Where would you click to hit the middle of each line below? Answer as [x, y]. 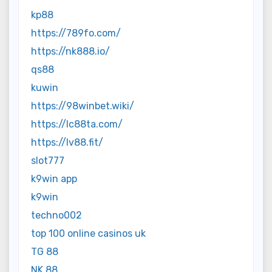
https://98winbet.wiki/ [83, 106]
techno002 [56, 215]
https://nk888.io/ [70, 51]
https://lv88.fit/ [67, 142]
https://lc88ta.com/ [77, 124]
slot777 [48, 160]
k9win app [54, 178]
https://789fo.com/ [76, 33]
